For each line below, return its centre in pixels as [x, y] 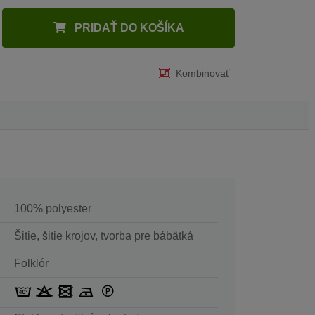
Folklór [31, 264]
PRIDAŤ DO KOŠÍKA [128, 28]
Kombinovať [202, 73]
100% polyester [52, 209]
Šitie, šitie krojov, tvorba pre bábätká [103, 236]
